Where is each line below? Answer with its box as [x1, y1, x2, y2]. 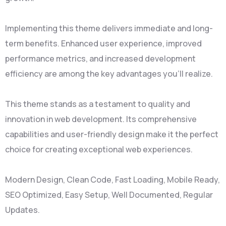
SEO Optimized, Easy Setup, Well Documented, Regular [5, 189, 213, 200]
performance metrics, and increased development [5, 53, 196, 64]
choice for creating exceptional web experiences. [5, 144, 193, 155]
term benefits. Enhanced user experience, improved [5, 38, 202, 49]
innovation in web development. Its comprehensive [5, 114, 197, 125]
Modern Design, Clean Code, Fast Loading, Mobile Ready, [5, 174, 220, 185]
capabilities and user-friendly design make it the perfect [5, 129, 218, 140]
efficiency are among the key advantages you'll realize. [5, 68, 213, 79]
